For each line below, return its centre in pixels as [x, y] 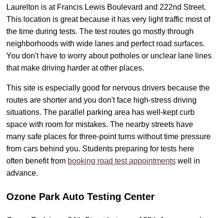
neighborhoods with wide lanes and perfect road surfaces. [106, 44]
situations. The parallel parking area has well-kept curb [100, 112]
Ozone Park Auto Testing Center [81, 197]
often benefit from [37, 161]
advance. [22, 173]
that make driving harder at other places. [75, 68]
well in [188, 161]
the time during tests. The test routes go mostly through [100, 32]
